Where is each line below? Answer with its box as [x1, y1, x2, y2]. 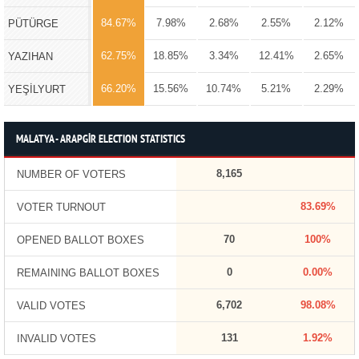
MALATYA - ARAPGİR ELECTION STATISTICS [15, 132, 185, 147]
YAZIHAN [7, 50, 53, 63]
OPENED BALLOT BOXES [16, 233, 144, 246]
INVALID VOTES [16, 332, 96, 345]
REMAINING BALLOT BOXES [16, 266, 159, 279]
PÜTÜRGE [7, 17, 58, 30]
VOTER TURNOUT [16, 200, 106, 213]
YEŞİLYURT [7, 83, 66, 95]
